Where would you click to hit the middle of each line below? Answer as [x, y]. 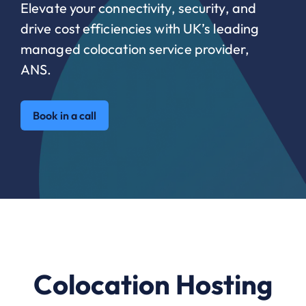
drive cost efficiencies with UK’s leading [140, 28]
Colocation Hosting [153, 284]
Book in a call [65, 115]
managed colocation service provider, [135, 48]
